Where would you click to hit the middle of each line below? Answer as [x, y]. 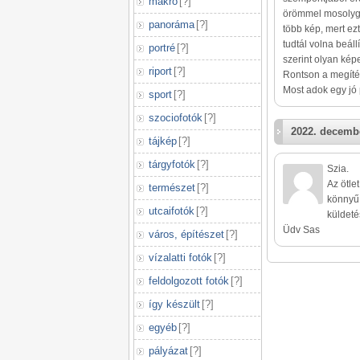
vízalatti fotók [180, 258]
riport [160, 71]
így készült [174, 304]
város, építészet [186, 234]
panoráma [172, 25]
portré [162, 48]
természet [172, 188]
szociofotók [176, 118]
